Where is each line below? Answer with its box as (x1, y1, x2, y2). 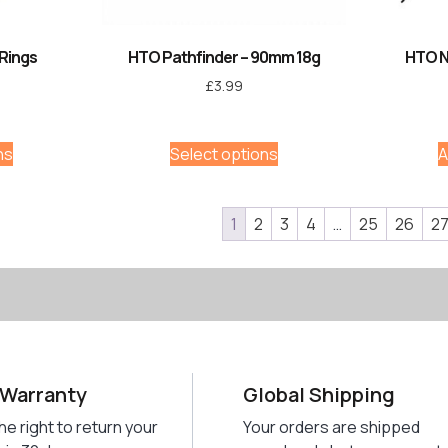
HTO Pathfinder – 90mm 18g (127, 46, 320, 69)
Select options (169, 142, 278, 165)
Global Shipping (243, 380, 395, 408)
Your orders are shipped (243, 415, 420, 438)
